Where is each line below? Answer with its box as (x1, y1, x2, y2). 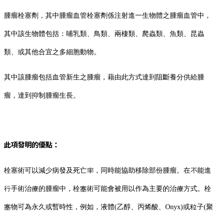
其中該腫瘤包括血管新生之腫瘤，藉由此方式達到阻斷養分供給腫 (4, 73, 204, 81)
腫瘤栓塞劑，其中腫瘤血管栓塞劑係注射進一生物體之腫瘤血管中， (4, 11, 211, 19)
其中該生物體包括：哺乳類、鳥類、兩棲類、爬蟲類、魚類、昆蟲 (4, 29, 204, 37)
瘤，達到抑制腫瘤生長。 (4, 91, 80, 100)
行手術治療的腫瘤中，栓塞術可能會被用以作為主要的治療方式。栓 (4, 184, 211, 193)
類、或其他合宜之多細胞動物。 (4, 47, 101, 56)
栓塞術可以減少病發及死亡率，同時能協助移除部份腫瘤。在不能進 (4, 166, 211, 175)
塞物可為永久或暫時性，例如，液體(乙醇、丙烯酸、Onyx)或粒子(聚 (4, 203, 213, 211)
